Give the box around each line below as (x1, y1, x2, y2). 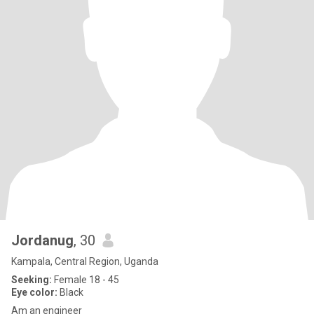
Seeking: (11, 274, 52, 285)
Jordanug (11, 232, 74, 249)
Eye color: (11, 287, 57, 298)
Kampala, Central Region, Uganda (11, 256, 158, 267)
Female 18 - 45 (52, 274, 119, 285)
